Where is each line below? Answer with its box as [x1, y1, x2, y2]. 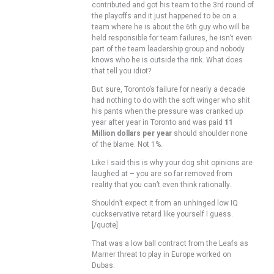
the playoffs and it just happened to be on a [92, 11, 237, 20]
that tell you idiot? [92, 66, 151, 75]
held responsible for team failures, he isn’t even [92, 33, 252, 42]
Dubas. [92, 261, 115, 270]
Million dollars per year [92, 128, 172, 138]
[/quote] [92, 220, 118, 229]
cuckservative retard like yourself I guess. [92, 209, 233, 218]
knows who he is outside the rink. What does [92, 55, 243, 64]
